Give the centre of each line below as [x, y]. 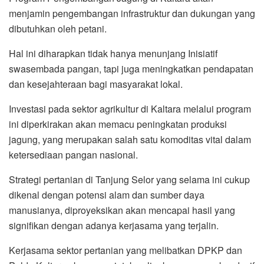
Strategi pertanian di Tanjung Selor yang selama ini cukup [129, 179]
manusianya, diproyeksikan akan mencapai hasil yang [122, 210]
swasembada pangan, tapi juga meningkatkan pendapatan [131, 68]
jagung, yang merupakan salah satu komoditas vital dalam [130, 139]
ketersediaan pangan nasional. [73, 154]
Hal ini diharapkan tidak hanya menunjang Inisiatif [113, 53]
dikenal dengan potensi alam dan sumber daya [107, 194]
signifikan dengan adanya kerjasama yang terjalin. [114, 225]
